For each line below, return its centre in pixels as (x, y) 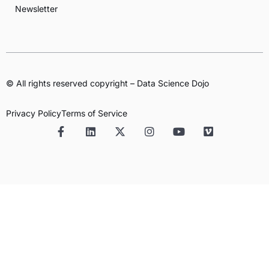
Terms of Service (94, 113)
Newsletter (36, 9)
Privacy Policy (34, 113)
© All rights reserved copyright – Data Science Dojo (107, 83)
